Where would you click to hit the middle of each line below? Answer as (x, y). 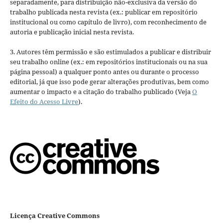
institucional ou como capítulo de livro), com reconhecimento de (108, 22)
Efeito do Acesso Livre (44, 102)
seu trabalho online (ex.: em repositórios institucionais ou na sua (109, 62)
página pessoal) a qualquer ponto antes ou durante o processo (104, 72)
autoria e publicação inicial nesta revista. (72, 32)
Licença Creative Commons (55, 216)
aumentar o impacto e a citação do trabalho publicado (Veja (101, 92)
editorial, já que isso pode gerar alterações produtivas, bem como (109, 82)
